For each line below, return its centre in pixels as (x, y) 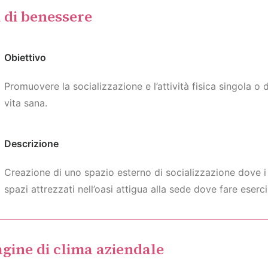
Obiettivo (25, 57)
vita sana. (25, 103)
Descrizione (31, 144)
